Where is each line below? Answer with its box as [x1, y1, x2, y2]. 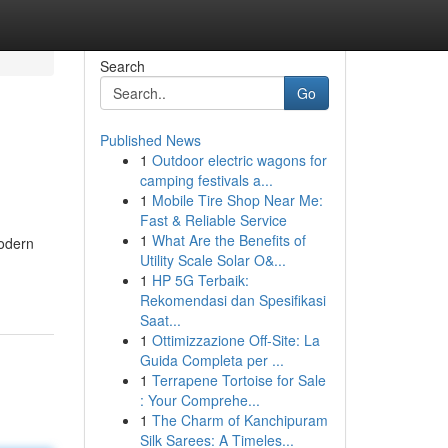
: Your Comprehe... [139, 390, 260, 410]
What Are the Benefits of [151, 230, 306, 250]
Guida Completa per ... [139, 350, 284, 370]
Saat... [139, 310, 181, 330]
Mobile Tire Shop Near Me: [151, 190, 323, 210]
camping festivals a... [139, 170, 273, 190]
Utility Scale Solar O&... [139, 250, 286, 270]
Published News [99, 130, 201, 150]
